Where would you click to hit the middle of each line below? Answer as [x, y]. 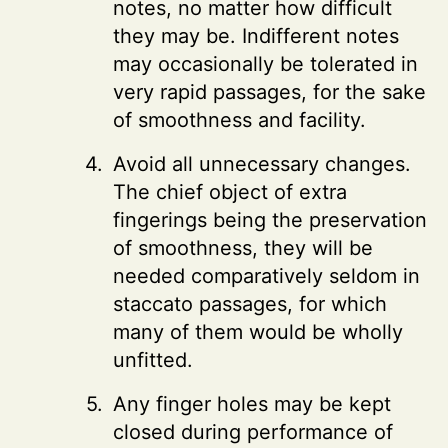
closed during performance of [253, 431]
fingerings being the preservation [270, 219]
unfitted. [153, 359]
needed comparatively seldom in [266, 275]
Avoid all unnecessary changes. [262, 163]
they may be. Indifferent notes [256, 35]
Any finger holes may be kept [252, 403]
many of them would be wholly [258, 331]
